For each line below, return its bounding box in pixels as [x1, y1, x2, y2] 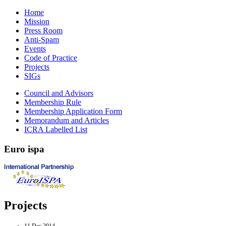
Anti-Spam [24, 35, 59, 44]
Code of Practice [24, 53, 77, 62]
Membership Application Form [24, 107, 122, 116]
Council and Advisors [24, 89, 93, 97]
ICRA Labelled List [24, 125, 87, 134]
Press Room [24, 26, 63, 35]
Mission [24, 17, 49, 26]
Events [24, 44, 46, 53]
